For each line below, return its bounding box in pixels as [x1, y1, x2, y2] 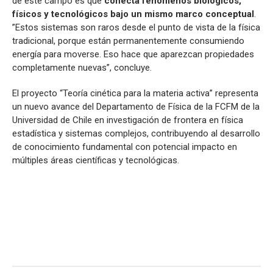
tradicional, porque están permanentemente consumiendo [12, 35, 244, 47]
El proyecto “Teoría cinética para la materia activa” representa [12, 88, 258, 99]
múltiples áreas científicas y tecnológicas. [12, 155, 189, 166]
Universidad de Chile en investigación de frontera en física [12, 115, 243, 126]
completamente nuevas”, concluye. [12, 62, 152, 74]
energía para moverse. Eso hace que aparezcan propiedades [12, 49, 254, 60]
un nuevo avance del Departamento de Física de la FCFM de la [12, 101, 260, 113]
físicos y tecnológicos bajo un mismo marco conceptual [12, 9, 254, 20]
